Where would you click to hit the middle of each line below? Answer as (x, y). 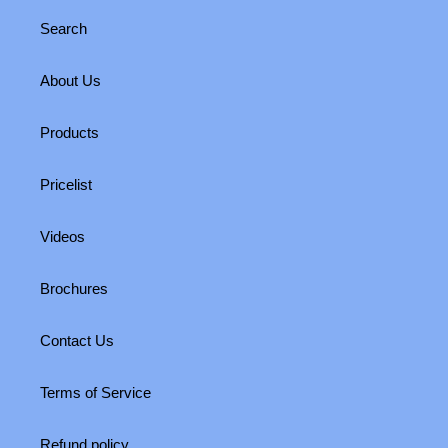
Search (63, 29)
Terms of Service (95, 393)
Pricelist (66, 185)
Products (69, 133)
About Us (70, 81)
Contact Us (77, 341)
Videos (62, 237)
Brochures (74, 289)
